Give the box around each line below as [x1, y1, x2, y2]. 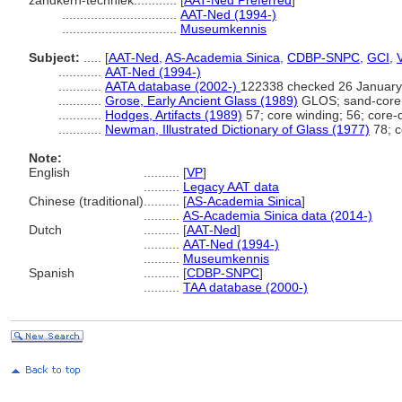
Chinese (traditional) [29, 194, 144, 208]
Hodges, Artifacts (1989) [105, 108, 242, 122]
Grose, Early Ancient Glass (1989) [105, 93, 298, 108]
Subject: [29, 50, 80, 65]
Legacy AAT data [183, 179, 279, 194]
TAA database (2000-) [183, 280, 308, 294]
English [29, 165, 70, 179]
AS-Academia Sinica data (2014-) [183, 208, 372, 223]
